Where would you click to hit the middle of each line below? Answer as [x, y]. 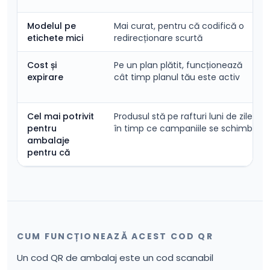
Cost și [42, 65]
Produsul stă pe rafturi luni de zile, [184, 116]
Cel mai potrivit [61, 116]
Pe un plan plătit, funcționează [178, 65]
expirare [45, 77]
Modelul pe [52, 26]
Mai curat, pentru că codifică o [179, 26]
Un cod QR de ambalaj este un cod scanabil [115, 258]
